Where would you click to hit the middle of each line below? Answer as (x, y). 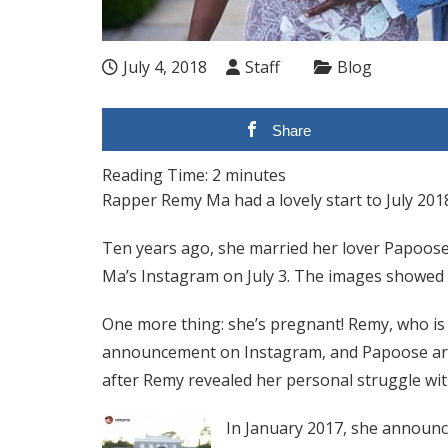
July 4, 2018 (165, 67)
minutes (255, 175)
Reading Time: (157, 175)
